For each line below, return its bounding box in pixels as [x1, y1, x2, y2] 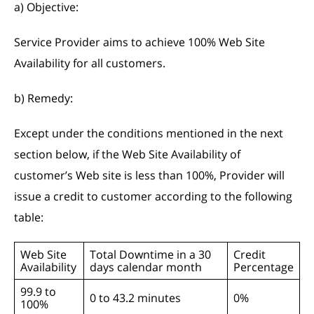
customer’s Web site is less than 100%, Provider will [14, 168, 285, 183]
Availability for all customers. [14, 55, 165, 71]
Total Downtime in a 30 [90, 247, 211, 262]
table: [14, 210, 43, 225]
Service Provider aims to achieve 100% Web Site [14, 34, 265, 50]
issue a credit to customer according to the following [14, 189, 292, 204]
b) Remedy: [14, 90, 73, 106]
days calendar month [90, 259, 202, 275]
